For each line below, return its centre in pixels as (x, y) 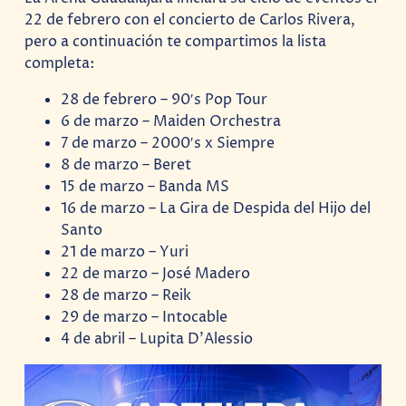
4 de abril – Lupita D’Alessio (157, 338)
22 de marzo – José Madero (156, 273)
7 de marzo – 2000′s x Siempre (168, 143)
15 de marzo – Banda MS (145, 186)
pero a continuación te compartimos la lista (176, 41)
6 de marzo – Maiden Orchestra (171, 121)
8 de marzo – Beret (126, 164)
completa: (60, 63)
